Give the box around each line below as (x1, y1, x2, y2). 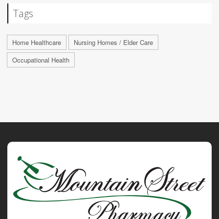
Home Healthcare (12, 37, 61, 47)
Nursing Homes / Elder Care (74, 37, 153, 47)
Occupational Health (12, 55, 69, 65)
